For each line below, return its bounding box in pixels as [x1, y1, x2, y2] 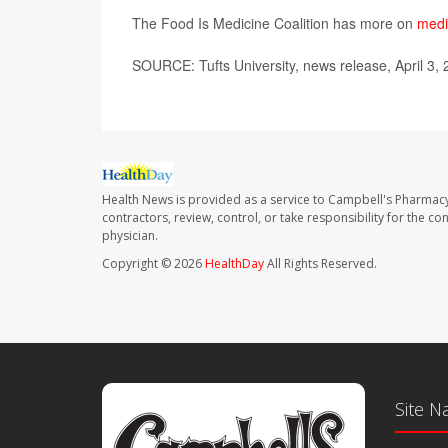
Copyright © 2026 [102, 255, 205, 273]
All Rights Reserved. [264, 255, 377, 273]
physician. [102, 227, 158, 245]
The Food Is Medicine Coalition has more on [132, 13, 417, 33]
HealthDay [205, 255, 264, 273]
